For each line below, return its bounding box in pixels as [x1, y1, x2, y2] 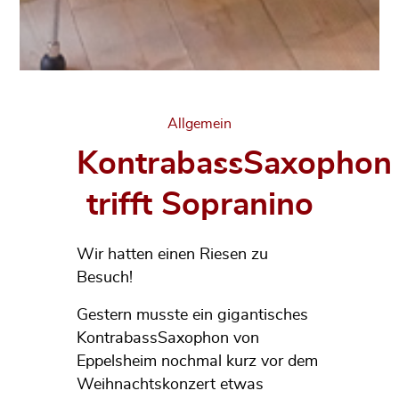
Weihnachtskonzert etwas [76, 376, 264, 393]
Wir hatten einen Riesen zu [76, 246, 268, 263]
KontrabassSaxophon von [76, 330, 259, 346]
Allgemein [167, 116, 232, 131]
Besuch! [76, 269, 133, 286]
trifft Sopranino [85, 188, 313, 221]
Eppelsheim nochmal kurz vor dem [76, 353, 318, 370]
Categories [199, 115, 266, 130]
